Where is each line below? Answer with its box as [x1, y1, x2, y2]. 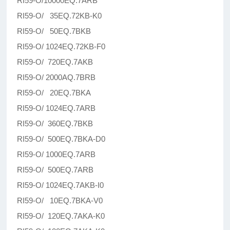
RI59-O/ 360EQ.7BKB [17, 119, 93, 128]
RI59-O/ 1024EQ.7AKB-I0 [17, 181, 104, 190]
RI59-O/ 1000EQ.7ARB [17, 150, 96, 159]
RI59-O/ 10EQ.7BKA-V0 [17, 196, 103, 205]
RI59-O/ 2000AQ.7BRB [17, 73, 96, 82]
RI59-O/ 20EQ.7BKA [17, 88, 91, 98]
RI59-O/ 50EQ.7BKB [17, 27, 91, 36]
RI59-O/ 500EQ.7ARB [17, 165, 94, 175]
